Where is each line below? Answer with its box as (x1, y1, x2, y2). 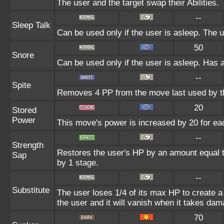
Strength (12, 140, 43, 150)
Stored (12, 105, 36, 115)
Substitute (12, 185, 49, 195)
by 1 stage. (57, 158, 98, 167)
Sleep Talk (12, 20, 50, 30)
